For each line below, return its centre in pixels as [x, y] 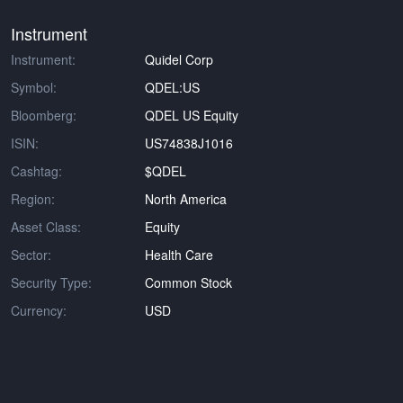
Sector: [31, 255]
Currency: [39, 310]
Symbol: [34, 87]
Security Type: [51, 282]
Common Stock [189, 282]
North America [186, 199]
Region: [33, 199]
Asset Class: [46, 227]
